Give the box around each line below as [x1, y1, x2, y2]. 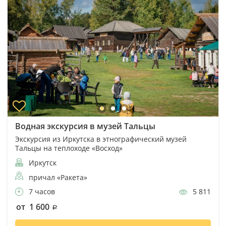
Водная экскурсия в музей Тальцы [15, 120, 155, 132]
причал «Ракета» [29, 172, 87, 182]
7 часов [27, 186, 55, 196]
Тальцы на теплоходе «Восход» [15, 143, 123, 153]
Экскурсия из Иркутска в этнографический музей [15, 134, 187, 144]
